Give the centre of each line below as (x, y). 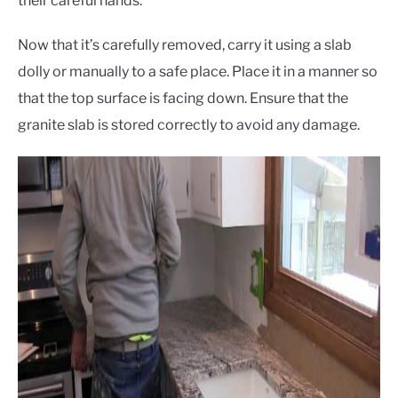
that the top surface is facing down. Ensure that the (183, 98)
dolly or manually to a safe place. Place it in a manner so (198, 71)
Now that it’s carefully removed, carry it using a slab (185, 44)
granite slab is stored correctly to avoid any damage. (189, 124)
